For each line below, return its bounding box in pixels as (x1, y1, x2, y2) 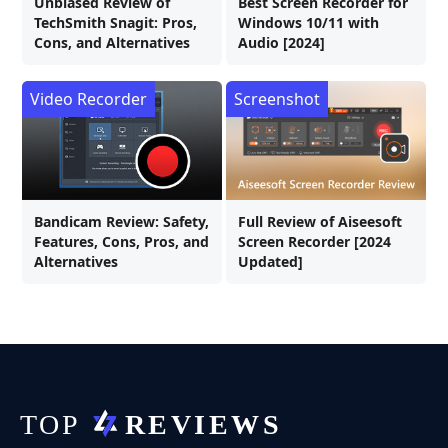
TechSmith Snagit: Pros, (34, 13, 197, 33)
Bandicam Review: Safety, (34, 212, 209, 232)
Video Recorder (30, 88, 147, 111)
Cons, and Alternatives (34, 33, 190, 53)
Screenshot (234, 88, 320, 111)
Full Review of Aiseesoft (238, 212, 402, 232)
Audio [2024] (238, 33, 325, 53)
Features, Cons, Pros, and (34, 232, 209, 252)
